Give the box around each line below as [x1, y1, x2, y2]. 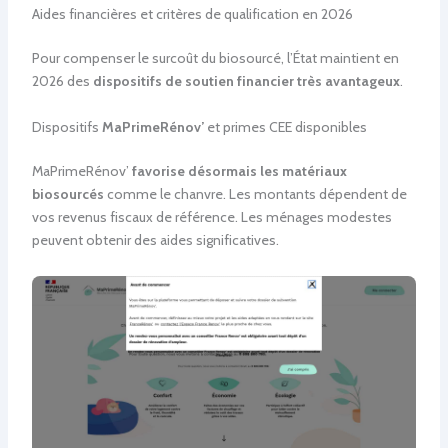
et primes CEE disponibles [203, 117, 367, 136]
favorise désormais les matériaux [131, 161, 347, 180]
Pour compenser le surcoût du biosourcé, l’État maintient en [31, 49, 399, 68]
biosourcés [31, 184, 104, 203]
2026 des [31, 72, 93, 91]
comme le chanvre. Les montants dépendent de [103, 184, 407, 203]
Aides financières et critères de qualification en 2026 [31, 5, 353, 24]
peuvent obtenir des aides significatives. [31, 230, 279, 249]
